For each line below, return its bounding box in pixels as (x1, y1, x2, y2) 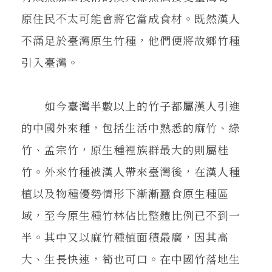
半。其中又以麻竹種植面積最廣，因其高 (21, 228, 229, 245)
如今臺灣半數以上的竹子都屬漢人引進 (21, 97, 240, 114)
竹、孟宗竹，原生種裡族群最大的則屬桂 (21, 141, 229, 157)
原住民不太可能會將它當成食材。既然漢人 (21, 10, 240, 26)
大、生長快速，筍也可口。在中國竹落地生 (21, 250, 240, 267)
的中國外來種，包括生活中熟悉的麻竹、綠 (21, 119, 240, 135)
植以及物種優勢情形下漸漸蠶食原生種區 (21, 185, 229, 201)
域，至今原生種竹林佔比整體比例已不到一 (21, 206, 240, 223)
